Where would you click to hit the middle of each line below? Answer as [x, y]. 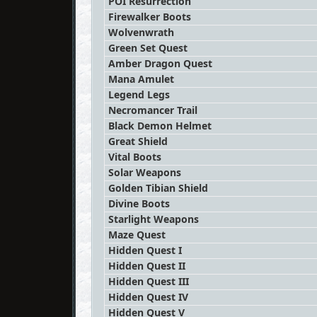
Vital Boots [135, 157]
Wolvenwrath [141, 32]
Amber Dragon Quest [160, 63]
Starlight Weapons [154, 219]
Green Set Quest [148, 48]
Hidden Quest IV [148, 297]
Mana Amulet [141, 79]
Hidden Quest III [149, 281]
